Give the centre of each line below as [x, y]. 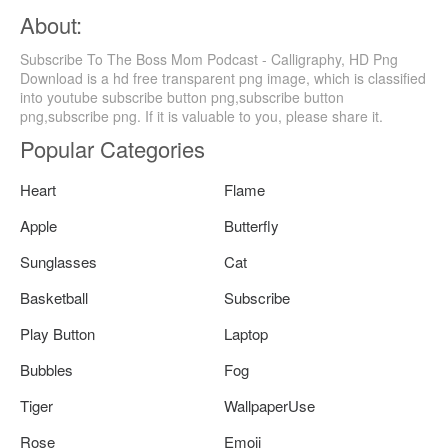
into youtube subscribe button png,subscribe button [182, 96]
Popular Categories [112, 148]
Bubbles [46, 369]
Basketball [54, 297]
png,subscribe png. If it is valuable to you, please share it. [201, 115]
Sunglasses [58, 261]
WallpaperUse [269, 405]
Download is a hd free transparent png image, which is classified [223, 77]
